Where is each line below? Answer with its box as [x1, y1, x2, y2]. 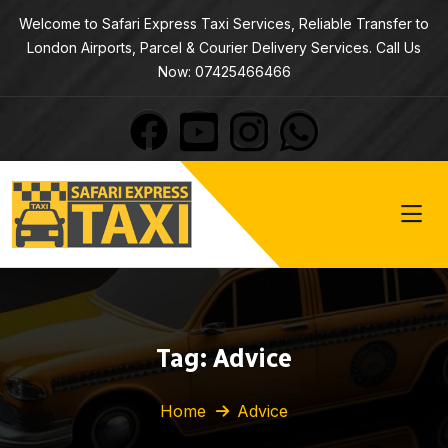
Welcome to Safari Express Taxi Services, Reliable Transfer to [19, 15, 429, 32]
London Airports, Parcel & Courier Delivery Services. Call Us [27, 39, 421, 56]
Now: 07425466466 [157, 63, 291, 80]
